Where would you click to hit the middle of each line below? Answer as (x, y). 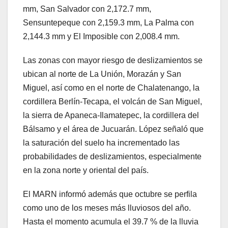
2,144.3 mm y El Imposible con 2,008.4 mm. (101, 37)
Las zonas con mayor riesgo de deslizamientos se (113, 61)
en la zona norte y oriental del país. (86, 170)
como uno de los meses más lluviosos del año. (107, 208)
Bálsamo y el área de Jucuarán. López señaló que (113, 129)
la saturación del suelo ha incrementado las (101, 143)
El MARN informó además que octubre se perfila (110, 194)
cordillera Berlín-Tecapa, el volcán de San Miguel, (112, 102)
